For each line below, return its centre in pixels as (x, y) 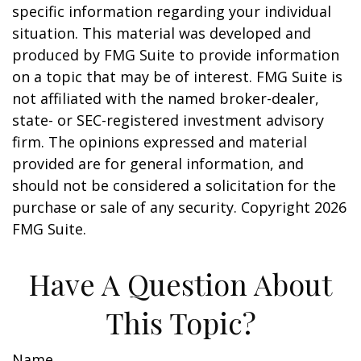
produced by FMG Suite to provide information (176, 55)
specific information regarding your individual (172, 11)
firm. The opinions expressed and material (160, 142)
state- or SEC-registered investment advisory (168, 120)
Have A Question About (180, 284)
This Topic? (180, 322)
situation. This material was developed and (162, 33)
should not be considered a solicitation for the (174, 185)
